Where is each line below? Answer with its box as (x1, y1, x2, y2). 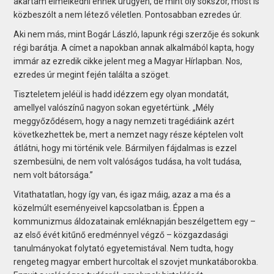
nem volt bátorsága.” (13, 169, 94, 180)
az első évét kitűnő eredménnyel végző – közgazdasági (13, 229, 229, 240)
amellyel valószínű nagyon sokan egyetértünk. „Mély (13, 102, 215, 113)
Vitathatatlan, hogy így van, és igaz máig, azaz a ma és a (13, 189, 231, 199)
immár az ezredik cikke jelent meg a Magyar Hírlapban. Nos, (13, 56, 243, 66)
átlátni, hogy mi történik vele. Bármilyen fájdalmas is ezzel (13, 143, 237, 153)
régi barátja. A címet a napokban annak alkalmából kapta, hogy (13, 42, 255, 53)
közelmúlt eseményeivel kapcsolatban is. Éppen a (13, 202, 205, 213)
